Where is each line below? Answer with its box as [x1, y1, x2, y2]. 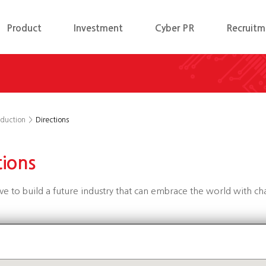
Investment [73, 24, 123, 33]
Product [6, 24, 42, 33]
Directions [35, 116, 69, 123]
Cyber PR [154, 24, 194, 33]
